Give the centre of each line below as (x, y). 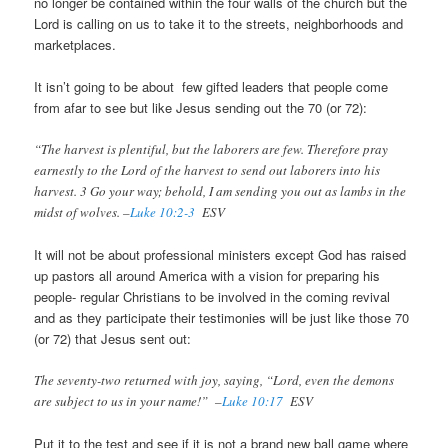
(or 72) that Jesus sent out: (113, 339)
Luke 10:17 (253, 401)
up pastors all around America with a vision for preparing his (207, 276)
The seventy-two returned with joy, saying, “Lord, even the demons (214, 380)
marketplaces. (75, 44)
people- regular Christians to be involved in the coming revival (212, 297)
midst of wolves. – (82, 212)
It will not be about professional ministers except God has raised (220, 255)
